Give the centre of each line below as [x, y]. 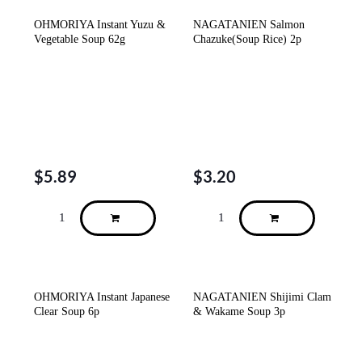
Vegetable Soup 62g [80, 40]
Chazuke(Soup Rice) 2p [247, 40]
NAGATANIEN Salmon [249, 25]
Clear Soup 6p [67, 311]
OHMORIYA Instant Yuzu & [100, 25]
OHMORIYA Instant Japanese [102, 297]
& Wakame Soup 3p [239, 311]
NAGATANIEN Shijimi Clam [262, 297]
